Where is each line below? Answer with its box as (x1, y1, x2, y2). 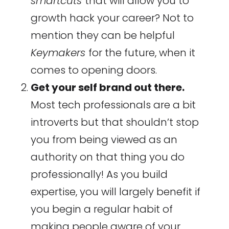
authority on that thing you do (30, 150, 185, 165)
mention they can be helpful (30, 28, 175, 43)
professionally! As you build (30, 167, 168, 182)
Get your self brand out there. (30, 80, 185, 95)
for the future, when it (88, 45, 195, 60)
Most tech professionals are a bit (30, 98, 196, 112)
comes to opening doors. (30, 63, 157, 78)
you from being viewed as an (30, 132, 177, 147)
